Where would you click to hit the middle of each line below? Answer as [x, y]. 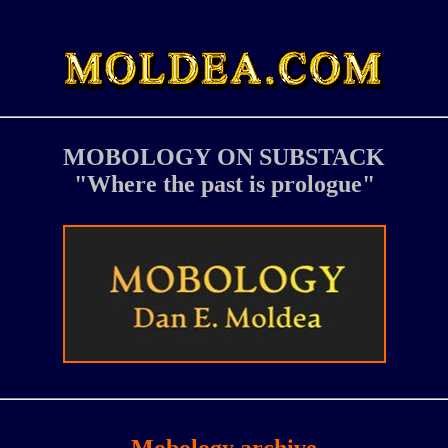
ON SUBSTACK [301, 157]
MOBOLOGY [137, 157]
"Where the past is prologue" [224, 184]
